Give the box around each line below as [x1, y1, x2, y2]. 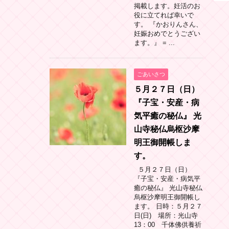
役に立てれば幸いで [134, 11, 194, 19]
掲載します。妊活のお [134, 2, 200, 10]
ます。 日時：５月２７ [134, 202, 202, 210]
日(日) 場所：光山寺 [134, 211, 198, 219]
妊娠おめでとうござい [134, 29, 200, 37]
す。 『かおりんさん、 [134, 20, 202, 28]
